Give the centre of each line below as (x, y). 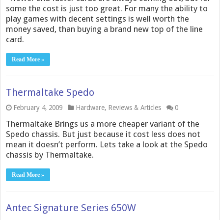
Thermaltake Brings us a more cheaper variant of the (103, 124)
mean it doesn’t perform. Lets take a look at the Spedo (107, 144)
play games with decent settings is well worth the (98, 19)
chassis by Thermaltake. (50, 155)
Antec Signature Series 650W (71, 208)
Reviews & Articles (135, 108)
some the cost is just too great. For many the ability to (107, 8)
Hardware (90, 108)
